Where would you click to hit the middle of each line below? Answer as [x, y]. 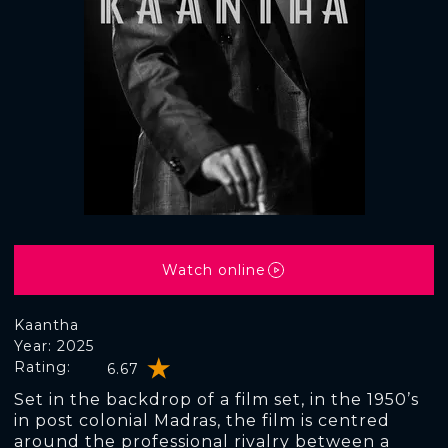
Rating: [42, 367]
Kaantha [46, 325]
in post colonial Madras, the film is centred [202, 420]
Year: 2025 [54, 346]
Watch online [214, 269]
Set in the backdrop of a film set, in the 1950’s [216, 399]
